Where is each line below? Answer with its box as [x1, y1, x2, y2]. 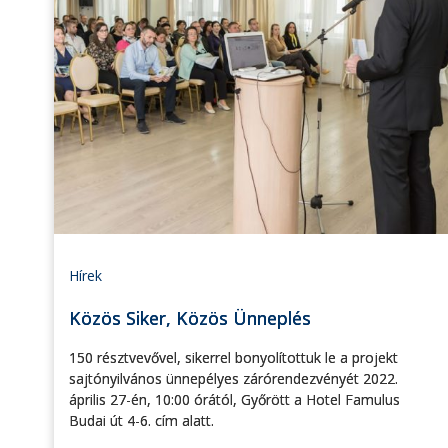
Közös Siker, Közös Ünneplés [69, 306, 311, 331]
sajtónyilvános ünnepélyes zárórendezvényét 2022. [69, 369, 398, 389]
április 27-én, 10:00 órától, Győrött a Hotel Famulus [69, 390, 400, 410]
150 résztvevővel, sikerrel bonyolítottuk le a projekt [69, 348, 398, 368]
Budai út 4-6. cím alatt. [69, 411, 214, 431]
